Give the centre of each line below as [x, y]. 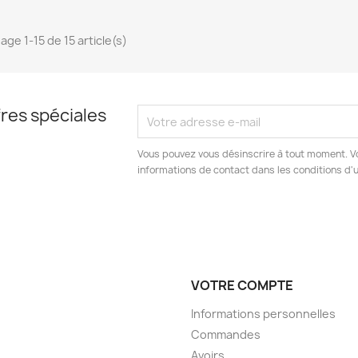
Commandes [226, 335]
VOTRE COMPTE [242, 286]
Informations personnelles [263, 314]
